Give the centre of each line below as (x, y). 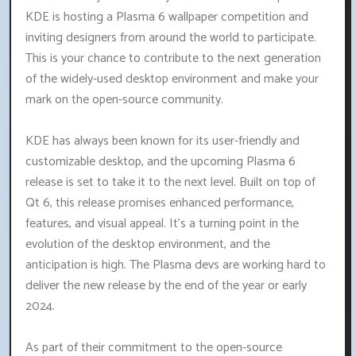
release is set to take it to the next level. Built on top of (170, 183)
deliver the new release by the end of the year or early (166, 286)
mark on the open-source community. (124, 100)
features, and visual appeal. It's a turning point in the (162, 224)
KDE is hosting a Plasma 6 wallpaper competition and (167, 17)
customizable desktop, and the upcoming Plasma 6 (161, 162)
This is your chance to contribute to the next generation (173, 59)
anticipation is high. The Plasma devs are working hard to (176, 265)
